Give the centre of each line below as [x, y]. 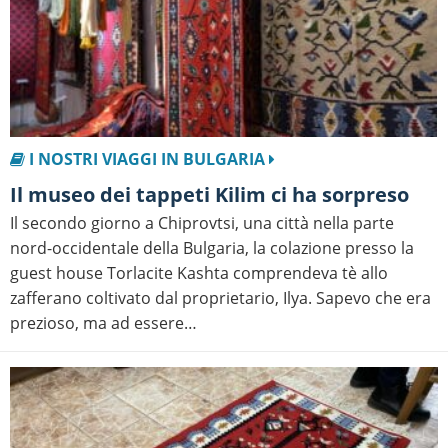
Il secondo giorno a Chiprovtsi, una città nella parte [202, 223]
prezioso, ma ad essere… [103, 323]
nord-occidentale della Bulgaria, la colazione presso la [212, 248]
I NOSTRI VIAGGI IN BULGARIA [147, 159]
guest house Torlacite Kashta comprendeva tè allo [199, 273]
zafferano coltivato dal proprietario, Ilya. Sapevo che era [220, 298]
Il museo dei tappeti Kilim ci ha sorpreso [213, 195]
